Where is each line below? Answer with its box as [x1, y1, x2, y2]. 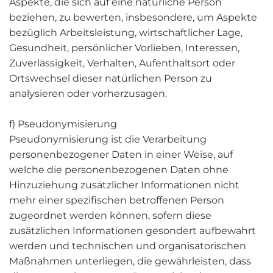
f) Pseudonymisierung [9, 118, 117, 130]
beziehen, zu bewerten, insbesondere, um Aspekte [9, 12, 257, 23]
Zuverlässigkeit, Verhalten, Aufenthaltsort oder [9, 57, 235, 69]
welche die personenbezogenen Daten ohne [9, 164, 229, 175]
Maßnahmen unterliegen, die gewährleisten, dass [9, 255, 251, 267]
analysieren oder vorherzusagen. [9, 88, 167, 99]
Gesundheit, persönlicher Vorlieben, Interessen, [9, 42, 239, 54]
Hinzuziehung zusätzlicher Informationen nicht [9, 179, 239, 191]
